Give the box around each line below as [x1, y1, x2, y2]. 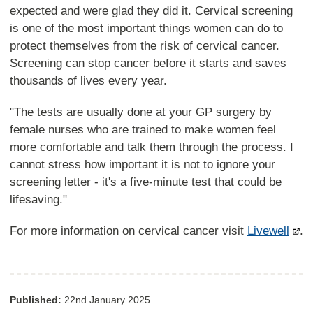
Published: [9, 295, 61, 306]
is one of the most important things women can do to [9, 21, 283, 35]
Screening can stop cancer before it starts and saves [9, 56, 286, 70]
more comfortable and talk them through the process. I [9, 140, 293, 154]
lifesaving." [9, 192, 67, 206]
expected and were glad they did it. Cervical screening [9, 3, 293, 17]
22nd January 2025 [61, 295, 150, 306]
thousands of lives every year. [9, 73, 167, 87]
